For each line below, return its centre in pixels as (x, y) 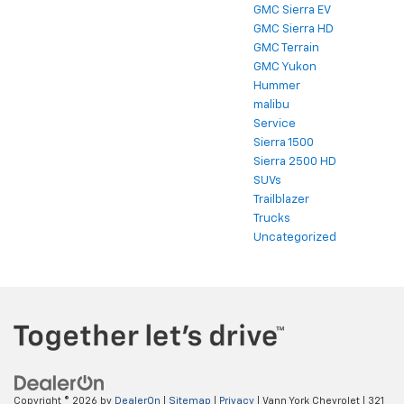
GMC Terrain (286, 48)
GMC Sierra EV (292, 10)
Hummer (277, 86)
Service (275, 124)
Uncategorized (295, 238)
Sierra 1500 (284, 143)
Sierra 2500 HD (295, 162)
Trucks (272, 219)
